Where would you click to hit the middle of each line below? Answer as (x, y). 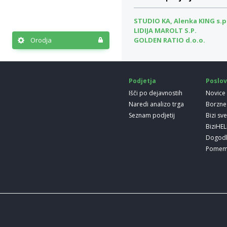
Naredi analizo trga (157, 104)
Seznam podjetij (152, 115)
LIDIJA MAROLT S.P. (165, 30)
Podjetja (143, 81)
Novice (216, 93)
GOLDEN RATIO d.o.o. (169, 40)
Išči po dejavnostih (156, 93)
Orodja (41, 40)
